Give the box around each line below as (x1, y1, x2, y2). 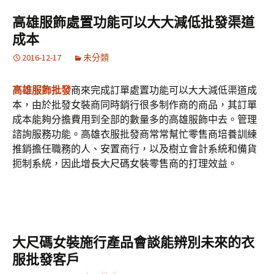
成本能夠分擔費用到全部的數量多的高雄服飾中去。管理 (12, 113, 257, 125)
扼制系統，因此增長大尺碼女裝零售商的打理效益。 (12, 157, 237, 169)
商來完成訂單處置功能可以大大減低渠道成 (71, 84, 257, 96)
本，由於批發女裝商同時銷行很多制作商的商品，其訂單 (12, 98, 257, 111)
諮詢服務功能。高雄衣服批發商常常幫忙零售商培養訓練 (12, 128, 257, 140)
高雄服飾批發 (12, 84, 71, 96)
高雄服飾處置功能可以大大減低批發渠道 (12, 14, 254, 31)
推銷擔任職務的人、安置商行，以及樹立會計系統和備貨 (12, 143, 257, 155)
